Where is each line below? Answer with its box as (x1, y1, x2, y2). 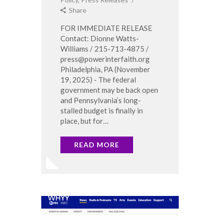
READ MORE (74, 140, 119, 149)
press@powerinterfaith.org (60, 54, 151, 63)
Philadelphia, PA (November (60, 64, 150, 74)
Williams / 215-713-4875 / (60, 44, 149, 53)
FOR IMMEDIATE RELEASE (60, 23, 152, 32)
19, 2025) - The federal (60, 75, 136, 84)
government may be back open (60, 85, 158, 94)
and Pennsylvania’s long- (60, 95, 141, 105)
